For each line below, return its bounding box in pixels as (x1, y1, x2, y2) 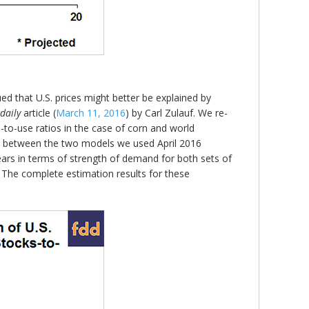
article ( (21, 106, 56, 119)
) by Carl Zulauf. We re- (126, 106, 228, 119)
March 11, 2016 (56, 106, 126, 119)
